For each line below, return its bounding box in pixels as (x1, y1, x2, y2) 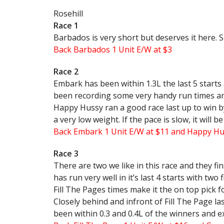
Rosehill (53, 8, 83, 19)
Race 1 (53, 20, 78, 31)
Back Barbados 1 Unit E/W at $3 (53, 44, 172, 55)
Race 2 (53, 66, 78, 77)
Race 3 (53, 148, 78, 159)
